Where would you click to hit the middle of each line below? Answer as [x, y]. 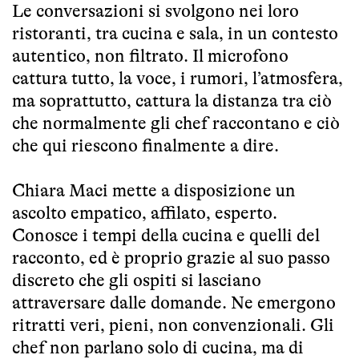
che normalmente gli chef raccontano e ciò [176, 123]
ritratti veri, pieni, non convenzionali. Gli [173, 325]
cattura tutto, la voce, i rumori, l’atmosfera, [177, 78]
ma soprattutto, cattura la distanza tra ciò [172, 100]
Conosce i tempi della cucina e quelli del [166, 235]
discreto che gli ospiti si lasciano [137, 280]
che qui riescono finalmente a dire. [145, 145]
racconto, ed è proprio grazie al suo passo [171, 257]
